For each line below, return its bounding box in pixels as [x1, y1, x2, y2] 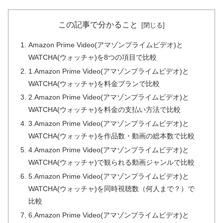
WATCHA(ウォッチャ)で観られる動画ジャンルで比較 [28, 158, 195, 167]
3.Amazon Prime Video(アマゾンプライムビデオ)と [28, 119, 190, 128]
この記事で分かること [58, 20, 138, 29]
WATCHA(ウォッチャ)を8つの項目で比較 [28, 53, 157, 61]
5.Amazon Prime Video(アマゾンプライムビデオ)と [28, 172, 190, 181]
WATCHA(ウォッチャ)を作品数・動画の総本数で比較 [28, 132, 195, 140]
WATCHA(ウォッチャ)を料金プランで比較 [28, 79, 160, 88]
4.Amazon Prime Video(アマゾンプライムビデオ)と [28, 146, 190, 154]
